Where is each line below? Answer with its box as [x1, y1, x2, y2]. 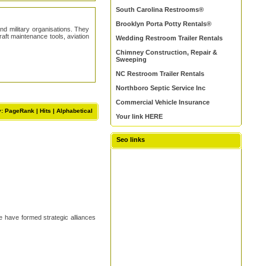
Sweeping [116, 56, 147, 63]
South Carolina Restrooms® [116, 6, 204, 13]
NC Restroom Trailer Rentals [116, 70, 205, 77]
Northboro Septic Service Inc [116, 84, 206, 91]
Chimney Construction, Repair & [116, 49, 218, 56]
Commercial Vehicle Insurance [116, 99, 210, 106]
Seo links [116, 136, 145, 143]
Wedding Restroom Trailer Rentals [116, 34, 223, 42]
